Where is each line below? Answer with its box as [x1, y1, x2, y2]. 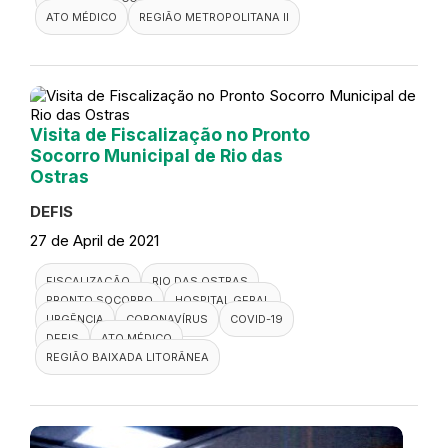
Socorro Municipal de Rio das [30, 144, 283, 166]
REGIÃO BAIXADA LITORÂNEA [46, 349, 209, 364]
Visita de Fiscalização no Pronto [30, 123, 310, 145]
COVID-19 [230, 311, 283, 326]
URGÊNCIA [46, 311, 104, 326]
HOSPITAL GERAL [175, 292, 270, 307]
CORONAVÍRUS [126, 311, 208, 326]
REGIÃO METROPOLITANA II [139, 9, 289, 24]
